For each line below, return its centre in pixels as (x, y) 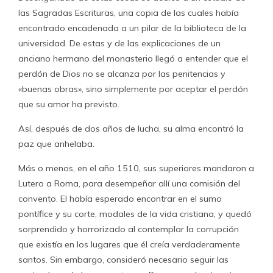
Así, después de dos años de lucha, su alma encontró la (131, 129)
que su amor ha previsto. (69, 104)
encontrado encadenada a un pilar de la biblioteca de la (132, 28)
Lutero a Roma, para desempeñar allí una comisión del (129, 183)
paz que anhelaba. (56, 144)
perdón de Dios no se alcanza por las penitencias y (122, 74)
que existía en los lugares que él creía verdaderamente (129, 244)
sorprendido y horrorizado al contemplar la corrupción (129, 229)
